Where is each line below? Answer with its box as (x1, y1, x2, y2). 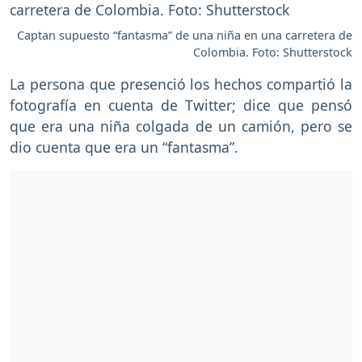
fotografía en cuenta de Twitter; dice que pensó (10, 95, 352, 115)
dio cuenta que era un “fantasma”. (10, 137, 238, 157)
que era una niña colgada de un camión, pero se (10, 116, 352, 136)
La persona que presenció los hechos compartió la (10, 74, 352, 94)
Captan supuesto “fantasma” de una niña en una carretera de (17, 27, 352, 43)
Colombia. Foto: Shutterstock (193, 44, 352, 60)
